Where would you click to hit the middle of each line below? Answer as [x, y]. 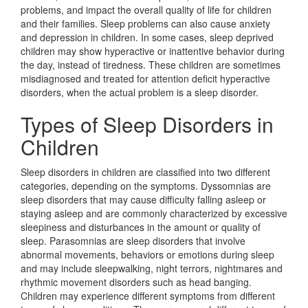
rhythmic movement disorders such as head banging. [136, 282]
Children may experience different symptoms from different [148, 296]
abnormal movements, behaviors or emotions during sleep [147, 254]
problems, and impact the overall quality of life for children [146, 10]
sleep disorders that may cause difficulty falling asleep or [143, 199]
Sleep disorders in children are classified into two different [145, 172]
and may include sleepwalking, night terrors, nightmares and [152, 268]
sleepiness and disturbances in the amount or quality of [141, 227]
